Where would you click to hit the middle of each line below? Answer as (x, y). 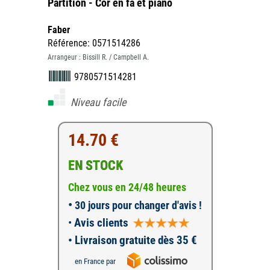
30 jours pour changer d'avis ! (137, 205)
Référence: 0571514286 (94, 43)
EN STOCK (95, 165)
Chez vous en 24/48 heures (127, 187)
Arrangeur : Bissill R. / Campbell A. (98, 57)
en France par (95, 261)
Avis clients (100, 223)
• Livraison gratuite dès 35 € (132, 240)
